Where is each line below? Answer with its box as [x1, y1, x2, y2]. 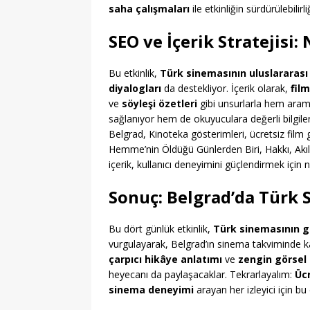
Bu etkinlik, [109, 66, 160, 80]
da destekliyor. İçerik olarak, [161, 82, 291, 95]
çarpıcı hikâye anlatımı [109, 253, 222, 266]
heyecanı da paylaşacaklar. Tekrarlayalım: [109, 268, 295, 282]
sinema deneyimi [109, 283, 194, 297]
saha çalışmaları [109, 2, 190, 16]
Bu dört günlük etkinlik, [109, 222, 213, 236]
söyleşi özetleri [122, 97, 197, 111]
